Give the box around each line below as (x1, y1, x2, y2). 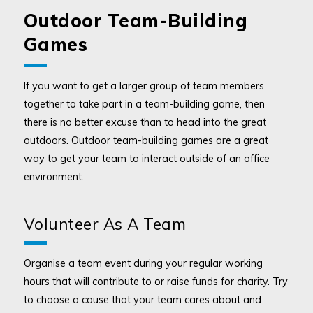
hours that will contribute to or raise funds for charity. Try (23, 275, 288, 289)
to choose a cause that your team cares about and (23, 293, 261, 307)
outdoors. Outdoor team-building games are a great (23, 133, 268, 147)
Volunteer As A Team (23, 214, 187, 235)
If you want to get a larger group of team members (23, 79, 264, 93)
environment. (23, 170, 84, 184)
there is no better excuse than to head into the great (23, 115, 266, 129)
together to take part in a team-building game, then (23, 97, 265, 111)
